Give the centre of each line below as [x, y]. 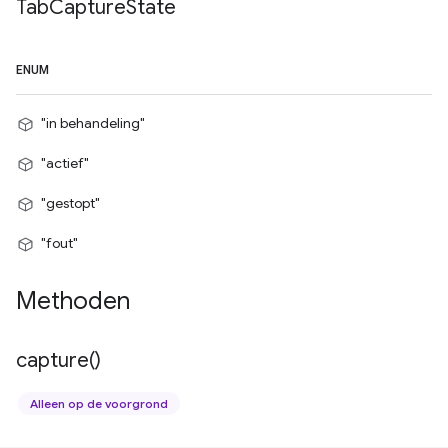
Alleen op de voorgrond [99, 403]
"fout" [59, 243]
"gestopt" [70, 203]
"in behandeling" [93, 123]
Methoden [73, 301]
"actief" [65, 163]
